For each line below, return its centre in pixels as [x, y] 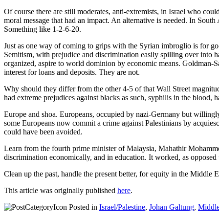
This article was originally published [61, 190]
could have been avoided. [43, 131]
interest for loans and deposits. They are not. [72, 72]
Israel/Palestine [122, 207]
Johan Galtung [172, 207]
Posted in [83, 207]
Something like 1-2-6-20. [43, 29]
